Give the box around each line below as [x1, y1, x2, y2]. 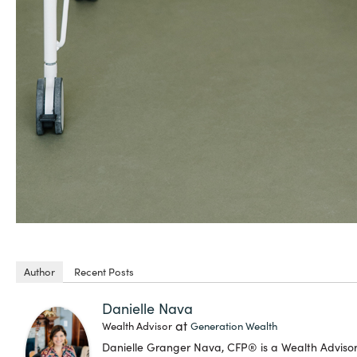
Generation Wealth [190, 319, 277, 334]
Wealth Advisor [102, 319, 172, 334]
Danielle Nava [102, 299, 193, 319]
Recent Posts [74, 265, 134, 280]
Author [24, 265, 55, 280]
